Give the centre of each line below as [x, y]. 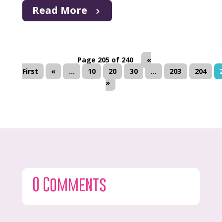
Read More [59, 10]
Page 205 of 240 [106, 60]
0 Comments [69, 184]
